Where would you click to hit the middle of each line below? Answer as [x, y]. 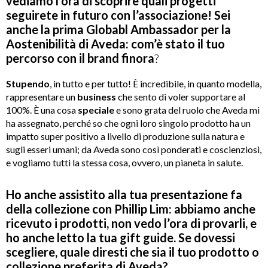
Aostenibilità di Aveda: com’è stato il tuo [115, 44]
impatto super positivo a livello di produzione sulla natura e [125, 136]
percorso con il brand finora [80, 58]
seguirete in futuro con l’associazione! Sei [118, 15]
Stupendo [28, 84]
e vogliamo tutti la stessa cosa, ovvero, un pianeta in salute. [124, 163]
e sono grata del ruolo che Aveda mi [187, 110]
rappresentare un [42, 97]
